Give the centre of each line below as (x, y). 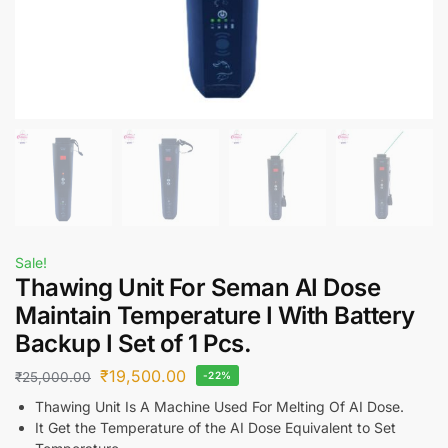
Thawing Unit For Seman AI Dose (197, 288)
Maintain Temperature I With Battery (215, 316)
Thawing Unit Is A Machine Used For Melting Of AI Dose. (219, 406)
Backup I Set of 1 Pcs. (133, 344)
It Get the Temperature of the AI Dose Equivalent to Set (215, 427)
